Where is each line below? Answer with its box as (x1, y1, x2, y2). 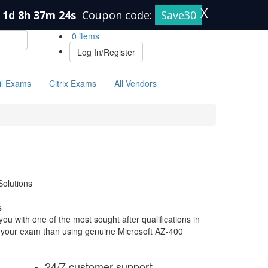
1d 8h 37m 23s (2, 8, 79, 22)
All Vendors (114, 77, 157, 89)
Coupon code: (82, 8, 155, 22)
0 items (69, 30, 99, 42)
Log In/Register (77, 46, 135, 58)
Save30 (161, 8, 196, 22)
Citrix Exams (49, 77, 96, 89)
